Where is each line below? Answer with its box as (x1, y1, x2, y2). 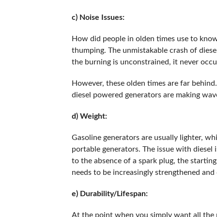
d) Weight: (71, 112, 109, 120)
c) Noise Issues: (71, 14, 126, 21)
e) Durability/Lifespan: (71, 190, 150, 198)
